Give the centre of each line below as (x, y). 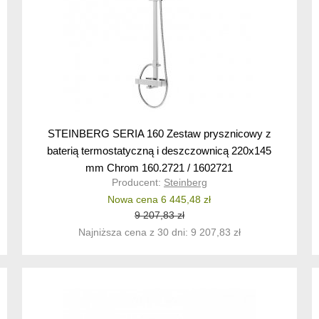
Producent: (137, 183)
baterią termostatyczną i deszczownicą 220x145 (159, 151)
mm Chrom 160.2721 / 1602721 (159, 168)
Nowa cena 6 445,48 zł (159, 200)
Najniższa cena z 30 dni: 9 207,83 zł (159, 232)
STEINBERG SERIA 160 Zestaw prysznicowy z (159, 134)
